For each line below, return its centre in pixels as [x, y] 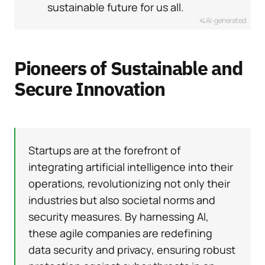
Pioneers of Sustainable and [128, 68]
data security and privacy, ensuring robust [132, 249]
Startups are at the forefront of [104, 150]
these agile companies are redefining [120, 233]
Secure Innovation [90, 88]
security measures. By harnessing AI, [119, 216]
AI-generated [226, 20]
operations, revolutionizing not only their [129, 183]
